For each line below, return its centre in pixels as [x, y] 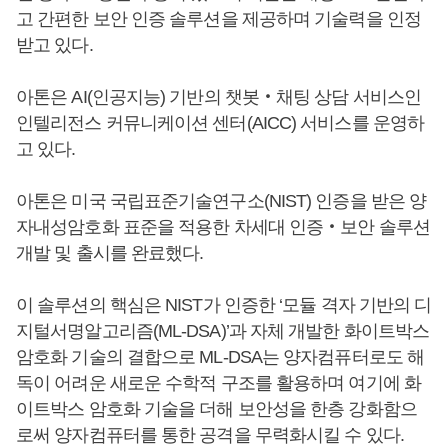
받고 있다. [54, 45]
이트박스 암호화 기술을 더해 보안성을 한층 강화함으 [216, 409]
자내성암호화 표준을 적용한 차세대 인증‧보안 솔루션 [223, 227]
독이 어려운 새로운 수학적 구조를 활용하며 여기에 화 [218, 383]
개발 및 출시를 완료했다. [110, 253]
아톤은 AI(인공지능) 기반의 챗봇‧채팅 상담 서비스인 [219, 97]
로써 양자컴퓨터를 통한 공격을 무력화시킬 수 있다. [210, 435]
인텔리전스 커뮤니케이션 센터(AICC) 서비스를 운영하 [220, 123]
